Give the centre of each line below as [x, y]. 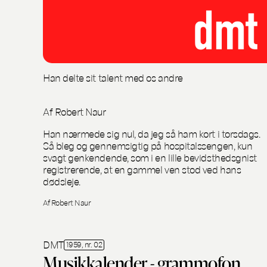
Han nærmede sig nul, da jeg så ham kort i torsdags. [152, 133]
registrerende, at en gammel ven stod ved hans [142, 169]
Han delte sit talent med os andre [113, 77]
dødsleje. [62, 181]
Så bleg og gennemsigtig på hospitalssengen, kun [148, 145]
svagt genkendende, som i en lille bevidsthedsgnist [150, 157]
